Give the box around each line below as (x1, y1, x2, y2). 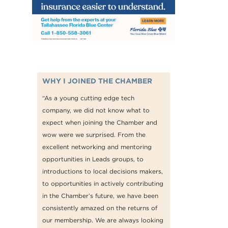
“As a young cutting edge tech (42, 94, 134, 102)
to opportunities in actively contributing (42, 179, 163, 187)
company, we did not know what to (42, 106, 150, 114)
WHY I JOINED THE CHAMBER (42, 76, 152, 85)
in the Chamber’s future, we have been (42, 191, 158, 199)
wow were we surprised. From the (42, 130, 146, 138)
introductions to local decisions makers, (42, 167, 163, 175)
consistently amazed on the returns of (42, 204, 157, 212)
